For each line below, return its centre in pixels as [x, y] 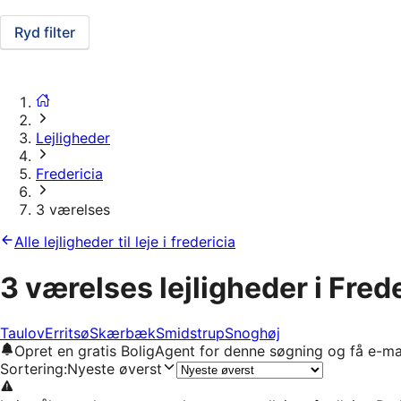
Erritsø [67, 333]
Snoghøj [252, 333]
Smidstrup [190, 333]
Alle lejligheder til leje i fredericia [125, 242]
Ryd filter [45, 33]
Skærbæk [123, 333]
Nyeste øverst [115, 369]
